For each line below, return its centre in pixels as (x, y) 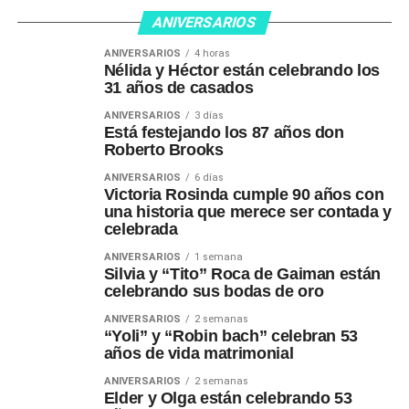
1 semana (218, 257)
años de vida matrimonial (199, 354)
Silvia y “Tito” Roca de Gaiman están (242, 274)
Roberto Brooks (163, 150)
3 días (209, 116)
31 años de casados (178, 88)
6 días (209, 178)
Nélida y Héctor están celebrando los (241, 71)
